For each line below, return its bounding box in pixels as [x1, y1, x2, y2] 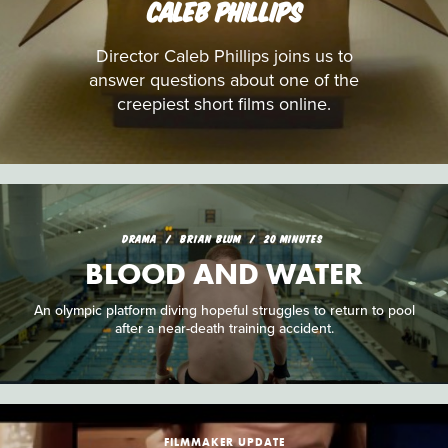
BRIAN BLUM [179, 232, 245, 245]
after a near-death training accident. [114, 319, 334, 337]
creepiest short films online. [117, 93, 331, 115]
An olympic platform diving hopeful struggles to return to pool [33, 301, 415, 319]
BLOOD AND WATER [85, 255, 363, 294]
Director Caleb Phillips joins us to [95, 45, 353, 67]
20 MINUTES [263, 232, 323, 245]
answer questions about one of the [89, 69, 359, 91]
